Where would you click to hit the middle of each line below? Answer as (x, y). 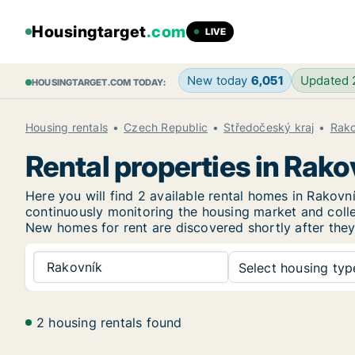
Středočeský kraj (269, 127)
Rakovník (75, 267)
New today (219, 80)
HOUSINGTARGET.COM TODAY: (99, 82)
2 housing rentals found (109, 323)
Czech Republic (166, 127)
